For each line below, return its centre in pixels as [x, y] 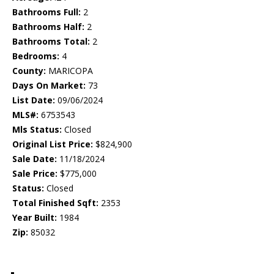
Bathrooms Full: [46, 12]
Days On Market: [49, 86]
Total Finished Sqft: [55, 203]
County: [29, 71]
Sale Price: [35, 174]
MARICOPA [69, 71]
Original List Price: [53, 144]
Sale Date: [35, 159]
